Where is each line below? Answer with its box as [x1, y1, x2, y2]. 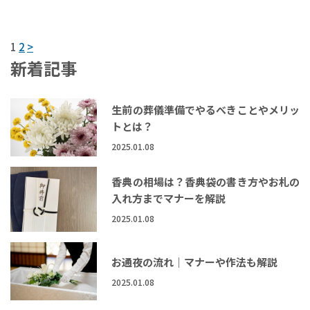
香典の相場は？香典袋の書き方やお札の [111, 174, 300, 189]
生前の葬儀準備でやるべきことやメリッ [111, 102, 300, 117]
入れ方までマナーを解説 [111, 190, 226, 206]
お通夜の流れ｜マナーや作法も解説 [111, 254, 278, 269]
